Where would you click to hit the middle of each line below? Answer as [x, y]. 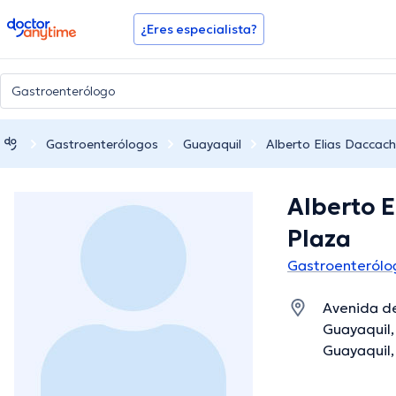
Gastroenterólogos [102, 144]
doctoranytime [56, 25]
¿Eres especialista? [199, 29]
